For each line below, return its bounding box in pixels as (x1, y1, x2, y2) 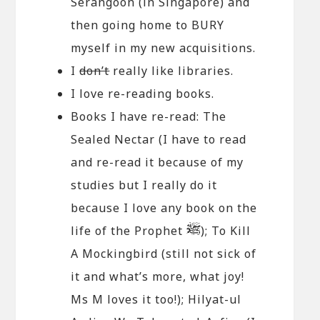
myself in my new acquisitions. (71, 40, 256, 56)
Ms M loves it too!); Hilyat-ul (71, 291, 242, 308)
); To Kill (201, 223, 251, 239)
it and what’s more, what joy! (71, 269, 245, 285)
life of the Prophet (71, 223, 187, 239)
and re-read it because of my (71, 154, 244, 171)
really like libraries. (109, 63, 234, 79)
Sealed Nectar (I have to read (71, 131, 247, 148)
